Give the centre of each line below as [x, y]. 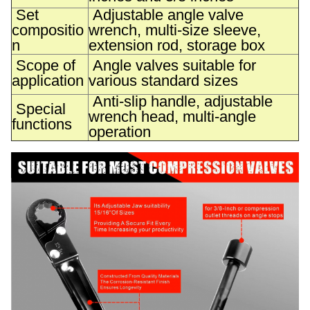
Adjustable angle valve [166, 15]
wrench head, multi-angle [172, 117]
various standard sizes [163, 81]
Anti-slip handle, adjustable [181, 101]
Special [39, 109]
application [48, 81]
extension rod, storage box [177, 45]
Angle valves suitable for [172, 65]
